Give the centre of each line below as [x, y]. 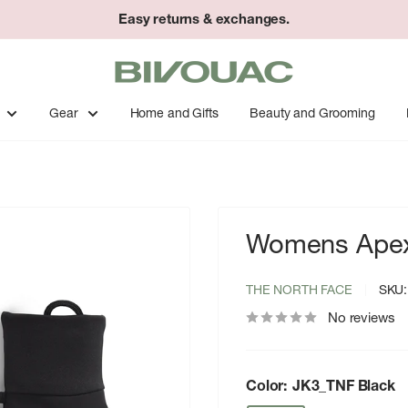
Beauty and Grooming [312, 113]
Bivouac [138, 61]
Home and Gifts [174, 113]
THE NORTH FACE [299, 290]
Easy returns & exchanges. [204, 19]
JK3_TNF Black [343, 385]
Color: [268, 385]
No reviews [362, 317]
